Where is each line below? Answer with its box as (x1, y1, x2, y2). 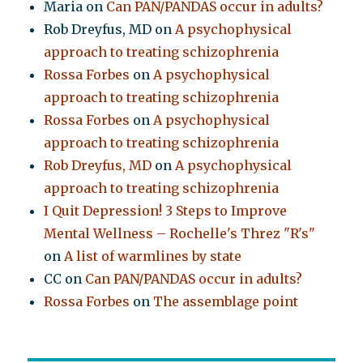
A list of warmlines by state (64, 248, 242, 265)
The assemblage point (153, 293, 299, 310)
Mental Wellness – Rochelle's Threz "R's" (44, 225, 316, 242)
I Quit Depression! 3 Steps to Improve (44, 203, 288, 220)
